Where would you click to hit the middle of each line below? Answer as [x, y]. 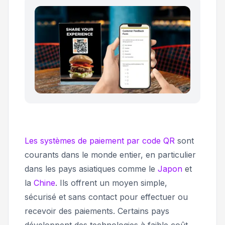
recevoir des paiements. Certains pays [97, 211]
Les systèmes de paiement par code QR [100, 141]
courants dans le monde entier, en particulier [110, 155]
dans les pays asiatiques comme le [91, 169]
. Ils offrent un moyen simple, [111, 183]
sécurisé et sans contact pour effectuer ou [106, 197]
